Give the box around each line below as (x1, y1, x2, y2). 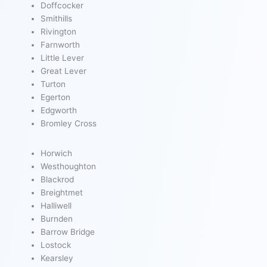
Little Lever (41, 53, 85, 63)
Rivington (41, 27, 77, 37)
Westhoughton (41, 161, 97, 171)
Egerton (41, 92, 71, 103)
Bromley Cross (41, 119, 97, 129)
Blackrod (41, 174, 74, 184)
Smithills (41, 14, 73, 24)
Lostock (41, 240, 72, 250)
